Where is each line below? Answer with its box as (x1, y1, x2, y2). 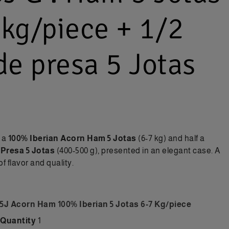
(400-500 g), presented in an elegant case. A (55, 146, 220, 155)
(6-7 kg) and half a (136, 133, 205, 143)
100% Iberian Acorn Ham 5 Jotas (8, 133, 136, 143)
